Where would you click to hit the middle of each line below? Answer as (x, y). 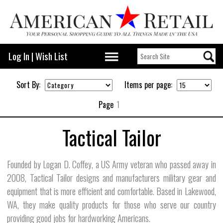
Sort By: (28, 84)
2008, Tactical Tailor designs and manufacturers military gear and (111, 177)
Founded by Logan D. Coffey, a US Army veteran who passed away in (111, 164)
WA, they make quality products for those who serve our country (111, 204)
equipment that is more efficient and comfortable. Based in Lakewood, (111, 191)
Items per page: (148, 84)
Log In (19, 56)
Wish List (51, 56)
